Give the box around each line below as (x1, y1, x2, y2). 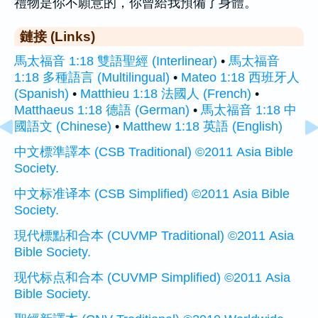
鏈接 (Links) (20, 28, 95, 44)
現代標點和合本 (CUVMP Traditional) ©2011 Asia (14, 228, 294, 243)
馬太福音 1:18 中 (201, 102, 297, 117)
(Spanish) (14, 86, 69, 101)
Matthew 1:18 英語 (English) (123, 119, 283, 133)
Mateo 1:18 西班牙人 (181, 70, 300, 84)
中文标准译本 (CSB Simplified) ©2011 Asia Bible (14, 186, 290, 201)
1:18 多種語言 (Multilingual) (14, 70, 170, 84)
